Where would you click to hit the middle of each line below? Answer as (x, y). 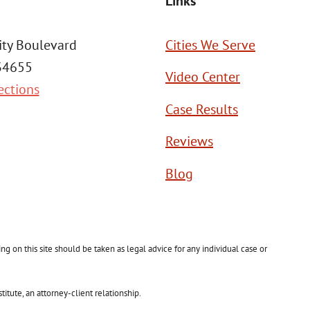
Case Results (202, 109)
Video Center (203, 77)
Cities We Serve (210, 45)
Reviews (189, 142)
